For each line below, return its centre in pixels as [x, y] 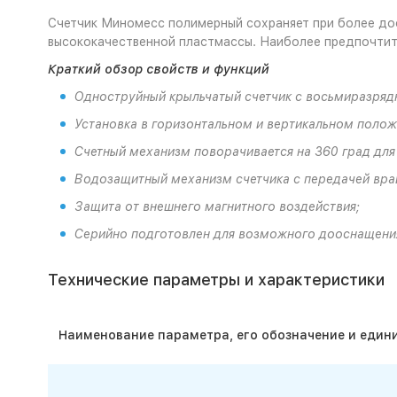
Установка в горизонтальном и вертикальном [215, 124]
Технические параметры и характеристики [216, 280]
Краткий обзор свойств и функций [158, 69]
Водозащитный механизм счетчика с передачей [223, 179]
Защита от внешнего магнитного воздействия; [217, 206]
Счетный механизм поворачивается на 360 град [222, 152]
